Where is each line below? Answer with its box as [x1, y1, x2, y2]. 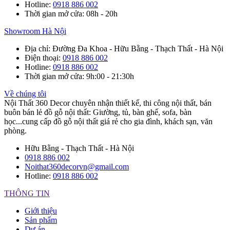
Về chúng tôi [4, 89, 46, 98]
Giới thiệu [25, 206, 57, 215]
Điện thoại [25, 53, 59, 62]
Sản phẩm [25, 215, 57, 224]
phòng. [4, 126, 27, 135]
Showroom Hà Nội [4, 26, 66, 35]
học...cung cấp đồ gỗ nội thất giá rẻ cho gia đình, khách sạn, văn [4, 117, 213, 126]
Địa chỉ [25, 44, 48, 53]
